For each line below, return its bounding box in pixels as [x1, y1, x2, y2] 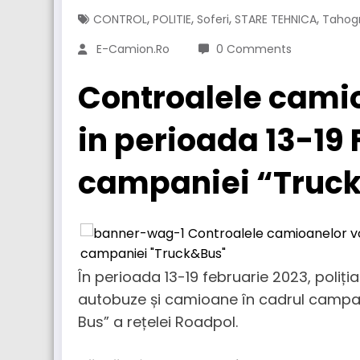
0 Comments [216, 41, 292, 57]
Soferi [197, 11, 229, 27]
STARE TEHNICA [235, 11, 317, 27]
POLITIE [153, 11, 191, 27]
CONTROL [93, 11, 147, 27]
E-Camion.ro [96, 41, 170, 57]
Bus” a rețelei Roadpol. [78, 312, 238, 332]
